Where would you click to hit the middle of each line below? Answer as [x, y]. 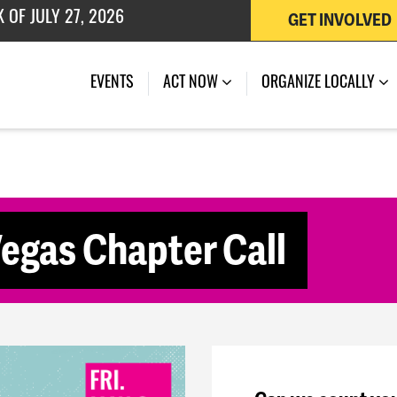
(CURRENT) [164, 83]
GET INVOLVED [339, 20]
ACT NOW [192, 84]
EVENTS [112, 84]
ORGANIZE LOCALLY [320, 84]
